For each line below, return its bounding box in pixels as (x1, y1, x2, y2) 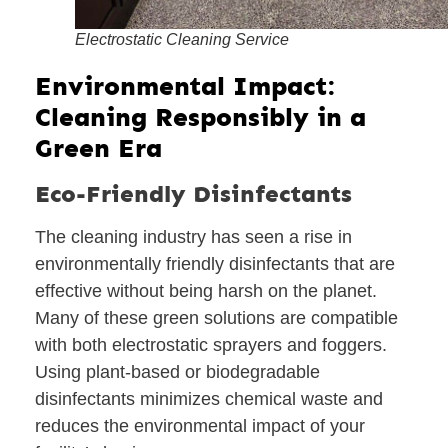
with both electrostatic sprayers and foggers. (35, 334, 387, 355)
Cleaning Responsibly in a (35, 101, 366, 133)
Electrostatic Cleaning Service (75, 30, 289, 48)
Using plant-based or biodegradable (35, 361, 320, 382)
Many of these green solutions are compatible (35, 307, 398, 328)
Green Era (35, 132, 162, 164)
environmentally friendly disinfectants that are (35, 253, 395, 274)
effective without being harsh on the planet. (35, 280, 377, 301)
